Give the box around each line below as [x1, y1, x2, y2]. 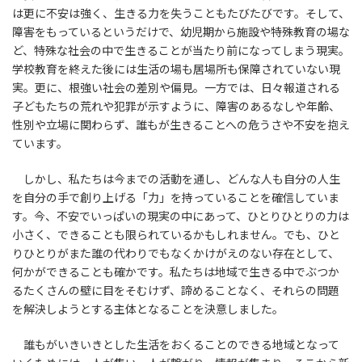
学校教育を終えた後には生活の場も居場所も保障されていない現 [12, 61, 340, 76]
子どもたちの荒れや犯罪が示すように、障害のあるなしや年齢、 [12, 99, 340, 113]
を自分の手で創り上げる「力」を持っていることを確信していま [12, 190, 339, 204]
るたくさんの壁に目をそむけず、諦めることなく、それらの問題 [12, 283, 339, 297]
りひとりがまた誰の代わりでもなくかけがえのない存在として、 [12, 246, 339, 260]
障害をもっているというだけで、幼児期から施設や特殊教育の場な [12, 24, 350, 39]
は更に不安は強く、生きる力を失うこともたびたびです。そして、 [12, 6, 350, 20]
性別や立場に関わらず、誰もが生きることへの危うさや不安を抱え [12, 117, 350, 132]
